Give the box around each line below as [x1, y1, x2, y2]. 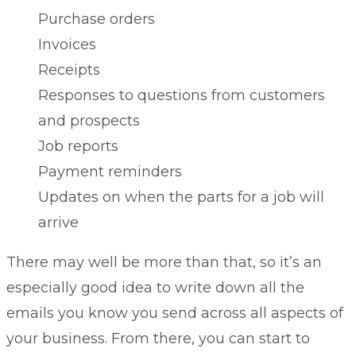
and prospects [38, 111, 140, 130]
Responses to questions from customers [38, 86, 325, 104]
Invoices [38, 35, 96, 53]
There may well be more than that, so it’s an [6, 253, 322, 271]
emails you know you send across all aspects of [6, 304, 343, 322]
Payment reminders [38, 162, 182, 180]
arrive [38, 213, 79, 231]
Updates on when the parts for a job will [38, 188, 324, 206]
